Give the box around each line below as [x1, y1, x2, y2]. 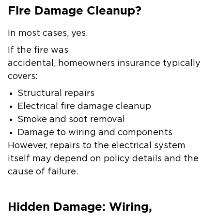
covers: [8, 72, 40, 81]
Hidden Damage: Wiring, [8, 200, 152, 213]
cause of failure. [8, 168, 80, 176]
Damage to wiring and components [17, 128, 177, 137]
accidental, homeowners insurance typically [8, 59, 201, 68]
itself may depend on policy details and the [8, 155, 199, 163]
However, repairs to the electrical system [8, 141, 186, 150]
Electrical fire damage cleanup [17, 102, 156, 111]
